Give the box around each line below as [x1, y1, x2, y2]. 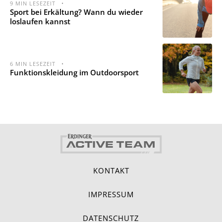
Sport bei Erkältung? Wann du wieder [10, 7, 143, 17]
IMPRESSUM [88, 189, 134, 200]
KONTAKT [93, 166, 129, 176]
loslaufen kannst [10, 16, 70, 27]
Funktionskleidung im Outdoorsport [10, 67, 139, 77]
